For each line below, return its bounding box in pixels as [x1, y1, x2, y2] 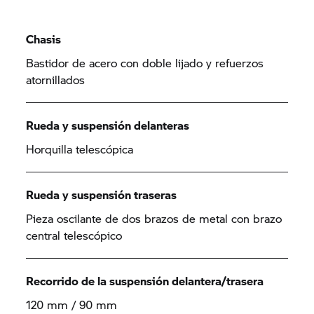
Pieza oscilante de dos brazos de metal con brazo [26, 210, 282, 226]
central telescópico [26, 227, 123, 243]
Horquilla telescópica [26, 141, 134, 157]
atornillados [26, 71, 86, 88]
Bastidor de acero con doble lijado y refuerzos [26, 55, 264, 71]
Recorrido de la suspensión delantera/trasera [26, 273, 264, 289]
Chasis [26, 31, 62, 47]
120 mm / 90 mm [26, 296, 118, 313]
